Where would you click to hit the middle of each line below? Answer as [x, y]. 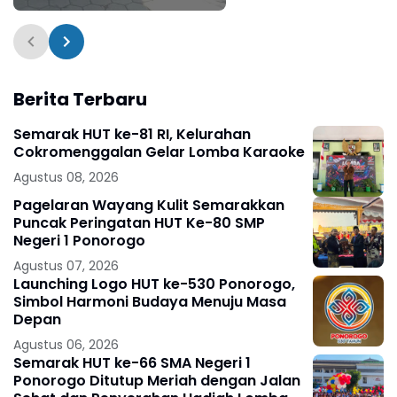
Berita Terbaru [80, 99]
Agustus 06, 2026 [66, 344]
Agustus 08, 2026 [66, 177]
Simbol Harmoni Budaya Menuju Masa [150, 301]
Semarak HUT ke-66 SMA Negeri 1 [132, 362]
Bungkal [55, 23]
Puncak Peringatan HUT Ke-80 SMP [139, 222]
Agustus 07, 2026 [66, 265]
